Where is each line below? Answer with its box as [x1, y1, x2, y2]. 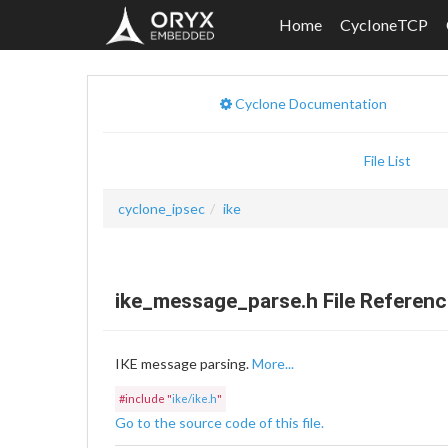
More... [252, 355, 294, 372]
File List [364, 152, 411, 169]
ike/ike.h [172, 392, 217, 405]
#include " [119, 392, 172, 405]
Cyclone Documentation [235, 95, 387, 112]
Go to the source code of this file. [115, 414, 324, 431]
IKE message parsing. [115, 355, 252, 372]
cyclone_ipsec [118, 200, 205, 217]
